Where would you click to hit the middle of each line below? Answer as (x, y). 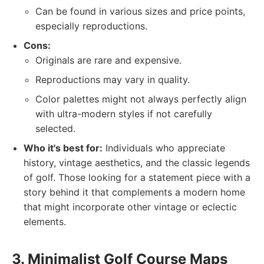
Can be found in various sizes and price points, (140, 11)
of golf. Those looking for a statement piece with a (137, 177)
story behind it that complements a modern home (134, 192)
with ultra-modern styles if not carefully (124, 114)
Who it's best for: (63, 148)
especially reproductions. (91, 26)
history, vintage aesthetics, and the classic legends (137, 163)
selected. (55, 128)
